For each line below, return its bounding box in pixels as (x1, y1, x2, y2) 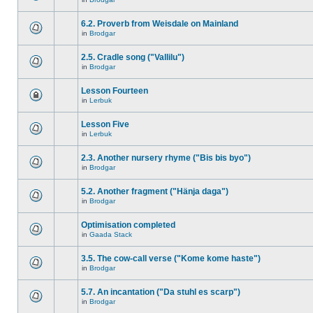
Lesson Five (81, 119, 129, 129)
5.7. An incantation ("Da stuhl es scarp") (81, 287, 240, 297)
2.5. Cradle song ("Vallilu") (81, 52, 184, 62)
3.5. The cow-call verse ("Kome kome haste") (81, 254, 261, 263)
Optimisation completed (81, 220, 175, 230)
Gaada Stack (89, 231, 132, 238)
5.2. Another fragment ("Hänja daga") (81, 187, 228, 196)
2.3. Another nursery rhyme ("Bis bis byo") (81, 153, 251, 163)
